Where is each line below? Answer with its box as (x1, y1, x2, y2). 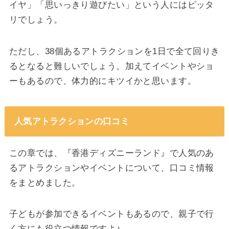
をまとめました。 (9, 177, 81, 188)
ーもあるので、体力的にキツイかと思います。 (9, 76, 196, 86)
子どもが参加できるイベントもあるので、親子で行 (9, 209, 214, 219)
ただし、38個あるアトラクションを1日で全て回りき (9, 46, 220, 57)
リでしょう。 (9, 14, 63, 25)
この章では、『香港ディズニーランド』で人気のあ (9, 147, 214, 158)
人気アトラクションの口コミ (14, 116, 129, 126)
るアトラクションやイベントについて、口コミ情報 (9, 162, 214, 173)
